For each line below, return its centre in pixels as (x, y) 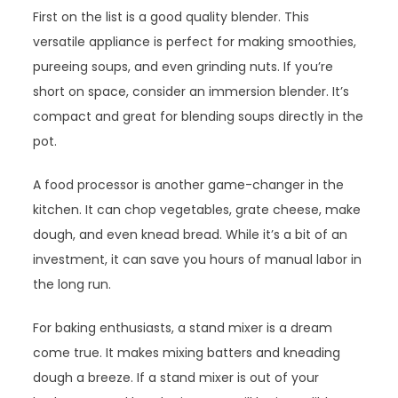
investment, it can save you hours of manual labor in (198, 260)
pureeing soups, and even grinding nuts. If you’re (183, 67)
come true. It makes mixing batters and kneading (187, 353)
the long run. (72, 285)
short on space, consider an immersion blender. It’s (191, 92)
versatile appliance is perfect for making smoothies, (195, 42)
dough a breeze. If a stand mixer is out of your (176, 378)
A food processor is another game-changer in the (189, 185)
